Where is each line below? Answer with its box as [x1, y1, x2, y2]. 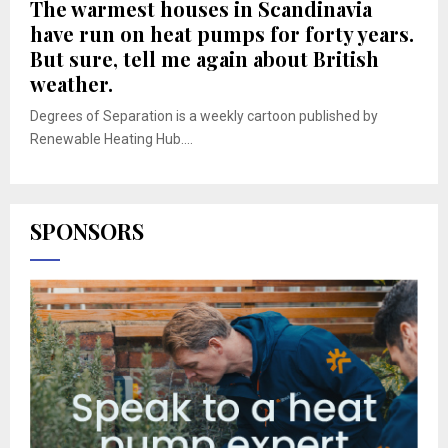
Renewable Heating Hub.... [30, 130, 193, 147]
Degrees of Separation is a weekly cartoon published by [30, 107, 378, 124]
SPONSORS [30, 215, 144, 246]
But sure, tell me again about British [30, 44, 379, 72]
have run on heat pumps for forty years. [30, 19, 414, 47]
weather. [30, 69, 113, 97]
